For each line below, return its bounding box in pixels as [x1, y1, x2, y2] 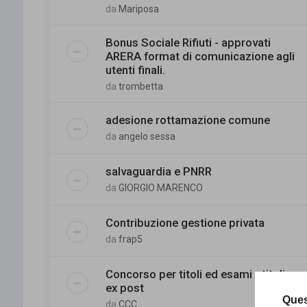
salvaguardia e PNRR [105, 164, 212, 178]
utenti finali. [105, 62, 165, 77]
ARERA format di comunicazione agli [105, 49, 295, 63]
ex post [105, 280, 144, 295]
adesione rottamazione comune [105, 112, 270, 127]
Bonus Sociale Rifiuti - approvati [105, 35, 271, 49]
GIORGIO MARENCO [118, 182, 203, 193]
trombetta [118, 80, 163, 92]
